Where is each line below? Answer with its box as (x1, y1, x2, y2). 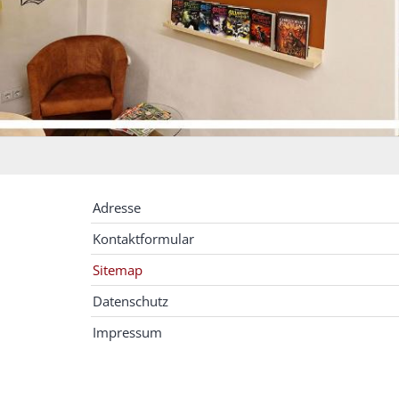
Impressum (93, 322, 162, 341)
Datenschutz (93, 291, 168, 310)
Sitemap (93, 260, 142, 279)
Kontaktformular (93, 229, 194, 248)
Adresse (93, 198, 141, 216)
